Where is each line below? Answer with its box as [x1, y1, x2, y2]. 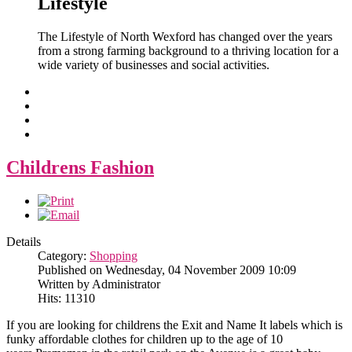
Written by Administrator [38, 277, 160, 291]
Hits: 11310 [38, 291, 95, 306]
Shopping [90, 249, 137, 263]
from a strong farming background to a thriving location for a [38, 44, 339, 58]
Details [6, 235, 41, 249]
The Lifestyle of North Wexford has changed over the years [38, 30, 332, 44]
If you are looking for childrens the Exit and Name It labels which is [6, 318, 343, 332]
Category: [38, 249, 90, 263]
